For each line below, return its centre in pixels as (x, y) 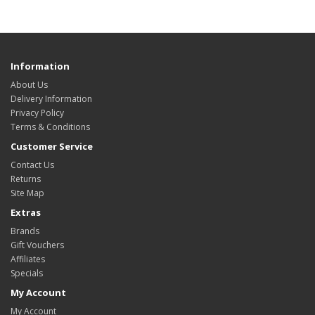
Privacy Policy (37, 113)
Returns (26, 179)
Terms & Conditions (50, 127)
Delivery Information (51, 99)
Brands (25, 231)
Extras (26, 212)
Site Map (27, 193)
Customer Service (52, 146)
